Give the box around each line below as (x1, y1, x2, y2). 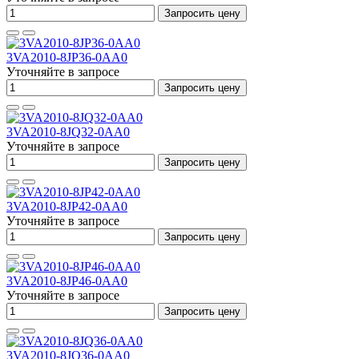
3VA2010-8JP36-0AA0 (6, 50, 127, 64)
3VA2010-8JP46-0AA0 (6, 274, 127, 288)
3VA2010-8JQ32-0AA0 (6, 125, 130, 139)
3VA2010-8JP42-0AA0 (6, 200, 127, 213)
